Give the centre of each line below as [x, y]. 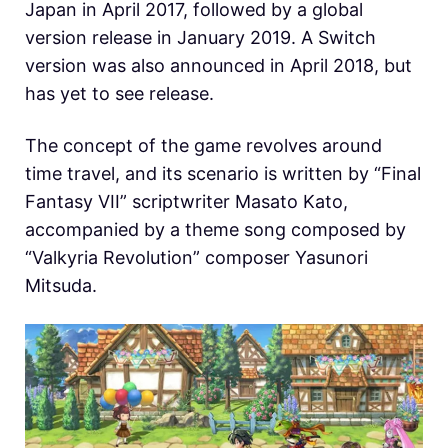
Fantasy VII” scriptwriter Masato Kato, [186, 201]
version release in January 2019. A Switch [200, 37]
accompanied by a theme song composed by [215, 229]
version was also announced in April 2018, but [218, 65]
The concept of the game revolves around [203, 145]
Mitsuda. [61, 285]
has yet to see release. [119, 93]
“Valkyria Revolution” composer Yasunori [196, 257]
